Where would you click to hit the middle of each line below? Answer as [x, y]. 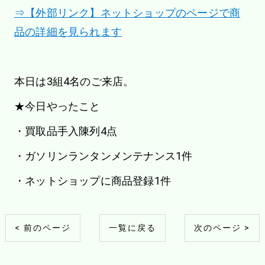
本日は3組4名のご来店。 [74, 81]
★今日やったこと [57, 106]
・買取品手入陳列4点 [65, 131]
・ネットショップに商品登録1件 [92, 180]
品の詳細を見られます [68, 31]
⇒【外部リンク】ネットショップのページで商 [127, 12]
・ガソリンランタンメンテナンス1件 [103, 156]
